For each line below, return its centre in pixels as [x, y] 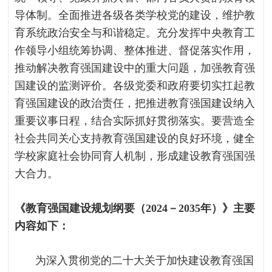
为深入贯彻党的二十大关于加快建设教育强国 [145, 260]
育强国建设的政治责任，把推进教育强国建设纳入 [135, 103]
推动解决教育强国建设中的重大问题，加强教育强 [135, 68]
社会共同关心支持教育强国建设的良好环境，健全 [135, 138]
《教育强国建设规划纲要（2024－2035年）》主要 [135, 208]
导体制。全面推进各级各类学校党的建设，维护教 [135, 15]
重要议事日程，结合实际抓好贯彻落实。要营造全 [135, 121]
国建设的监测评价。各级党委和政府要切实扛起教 [135, 86]
